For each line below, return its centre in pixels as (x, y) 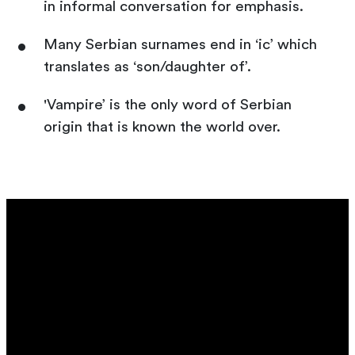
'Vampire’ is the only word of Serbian (168, 105)
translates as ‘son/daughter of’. (147, 67)
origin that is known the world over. (162, 128)
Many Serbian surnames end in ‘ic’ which (180, 45)
